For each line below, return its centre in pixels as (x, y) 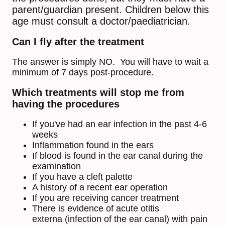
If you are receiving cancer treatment (105, 198)
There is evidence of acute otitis (96, 209)
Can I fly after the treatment (78, 42)
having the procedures (66, 104)
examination (57, 166)
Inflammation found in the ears (93, 145)
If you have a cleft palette (82, 177)
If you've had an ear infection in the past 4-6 (120, 124)
